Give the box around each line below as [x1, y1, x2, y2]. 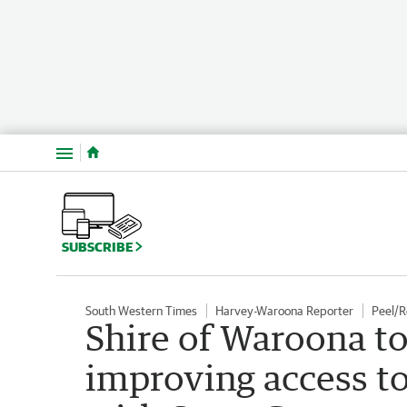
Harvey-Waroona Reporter [215, 303, 353, 318]
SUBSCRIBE [62, 238, 135, 254]
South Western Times [85, 303, 197, 318]
